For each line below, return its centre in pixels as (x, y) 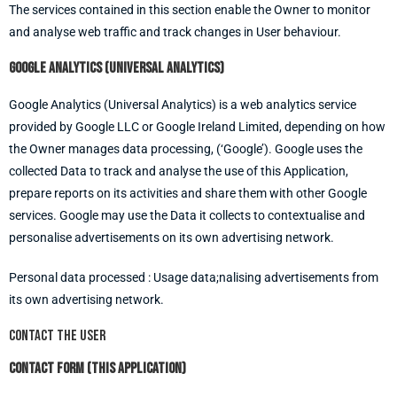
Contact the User (57, 336)
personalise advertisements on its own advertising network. (171, 237)
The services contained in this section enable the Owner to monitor (190, 10)
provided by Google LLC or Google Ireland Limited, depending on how (197, 127)
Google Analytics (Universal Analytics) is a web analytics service (183, 105)
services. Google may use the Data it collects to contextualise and (187, 215)
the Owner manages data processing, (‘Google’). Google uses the (186, 149)
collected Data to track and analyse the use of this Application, (179, 171)
